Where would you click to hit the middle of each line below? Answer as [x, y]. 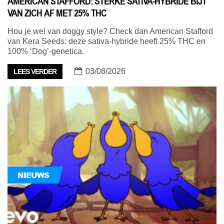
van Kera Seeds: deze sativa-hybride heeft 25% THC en [106, 41]
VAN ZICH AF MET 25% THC [57, 13]
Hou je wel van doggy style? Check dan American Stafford [110, 31]
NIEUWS [33, 175]
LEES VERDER [35, 72]
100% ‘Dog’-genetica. [46, 51]
